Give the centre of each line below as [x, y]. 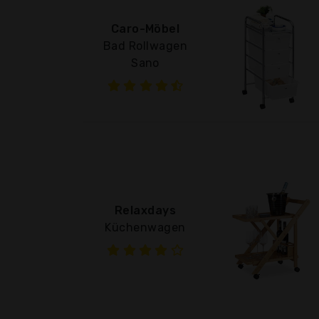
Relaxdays [145, 210]
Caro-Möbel [145, 28]
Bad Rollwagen [145, 46]
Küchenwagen [145, 227]
